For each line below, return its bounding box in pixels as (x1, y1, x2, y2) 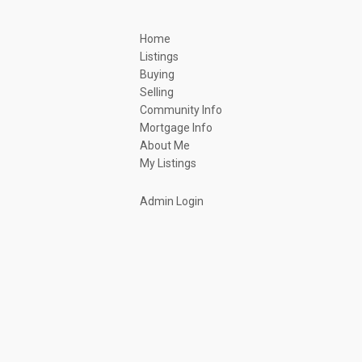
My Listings (139, 157, 196, 170)
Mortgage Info (139, 121, 213, 134)
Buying (139, 68, 175, 81)
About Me (139, 139, 190, 152)
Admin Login (139, 195, 204, 208)
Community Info (139, 103, 222, 116)
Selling (139, 86, 174, 99)
